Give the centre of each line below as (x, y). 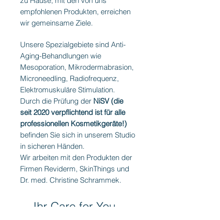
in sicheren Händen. (52, 146)
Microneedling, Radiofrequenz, (69, 78)
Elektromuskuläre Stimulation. (68, 90)
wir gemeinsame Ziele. (56, 23)
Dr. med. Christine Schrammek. (71, 180)
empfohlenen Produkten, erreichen (75, 12)
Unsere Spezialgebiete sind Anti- (73, 44)
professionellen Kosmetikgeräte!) (73, 124)
